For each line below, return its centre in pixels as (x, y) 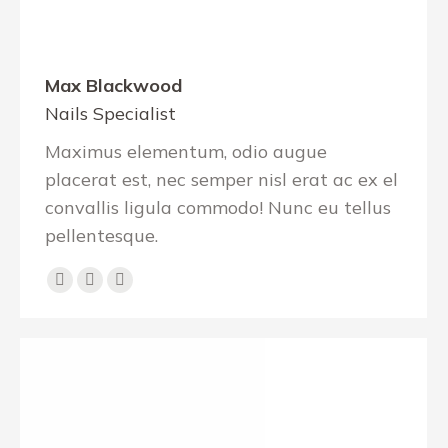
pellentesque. (101, 235)
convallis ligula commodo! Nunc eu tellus (218, 207)
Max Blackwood (113, 85)
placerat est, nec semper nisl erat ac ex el (221, 179)
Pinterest (128, 291)
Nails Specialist (110, 113)
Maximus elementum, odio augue (186, 151)
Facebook (99, 291)
